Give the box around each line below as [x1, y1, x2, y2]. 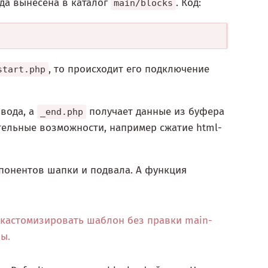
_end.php [40, 106, 83, 118]
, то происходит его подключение [48, 63, 209, 76]
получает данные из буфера [86, 105, 224, 118]
